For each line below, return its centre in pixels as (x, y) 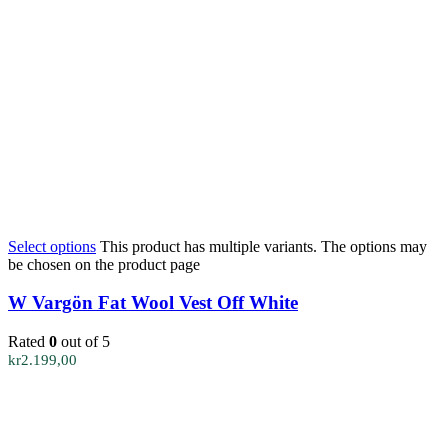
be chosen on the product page (104, 264)
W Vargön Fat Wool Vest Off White (153, 303)
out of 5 (83, 342)
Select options (52, 246)
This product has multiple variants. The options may (263, 246)
